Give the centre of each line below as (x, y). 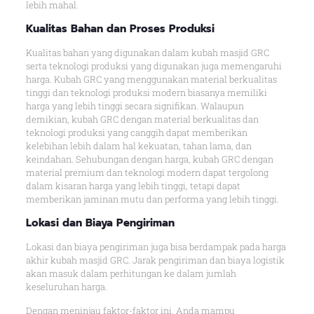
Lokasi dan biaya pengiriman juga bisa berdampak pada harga (156, 246)
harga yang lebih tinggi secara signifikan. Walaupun (135, 105)
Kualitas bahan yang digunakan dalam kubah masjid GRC (147, 52)
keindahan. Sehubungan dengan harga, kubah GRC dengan (149, 159)
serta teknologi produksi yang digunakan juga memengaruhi (153, 66)
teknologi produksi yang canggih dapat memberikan (136, 132)
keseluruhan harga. (66, 286)
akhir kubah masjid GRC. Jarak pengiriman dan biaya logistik (155, 260)
